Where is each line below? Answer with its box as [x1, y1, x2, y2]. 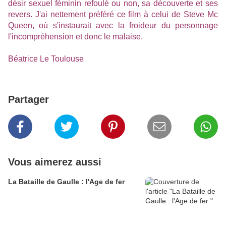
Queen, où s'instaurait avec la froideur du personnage [8, 21, 218, 30]
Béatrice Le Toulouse [8, 54, 84, 64]
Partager [8, 94, 49, 105]
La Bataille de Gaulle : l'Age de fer [8, 178, 125, 186]
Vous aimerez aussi [8, 156, 101, 168]
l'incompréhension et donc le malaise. [8, 32, 143, 41]
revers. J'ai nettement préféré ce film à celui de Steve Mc [8, 10, 218, 19]
